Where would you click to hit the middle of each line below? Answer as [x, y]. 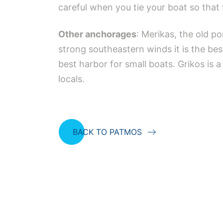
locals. [71, 79]
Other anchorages [97, 34]
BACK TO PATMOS [107, 132]
